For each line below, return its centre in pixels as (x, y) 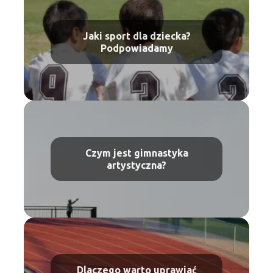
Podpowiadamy (136, 48)
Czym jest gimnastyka (136, 153)
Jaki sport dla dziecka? (136, 36)
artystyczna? (136, 165)
